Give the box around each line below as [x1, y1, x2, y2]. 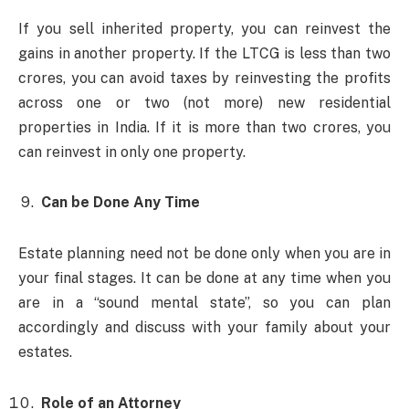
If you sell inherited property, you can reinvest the [18, 19, 391, 37]
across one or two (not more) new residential [18, 93, 391, 111]
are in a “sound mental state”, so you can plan [18, 294, 391, 312]
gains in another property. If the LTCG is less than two [18, 44, 391, 62]
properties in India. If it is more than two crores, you [18, 118, 391, 136]
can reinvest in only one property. [18, 142, 246, 161]
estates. [18, 343, 72, 362]
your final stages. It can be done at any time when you [18, 269, 391, 288]
